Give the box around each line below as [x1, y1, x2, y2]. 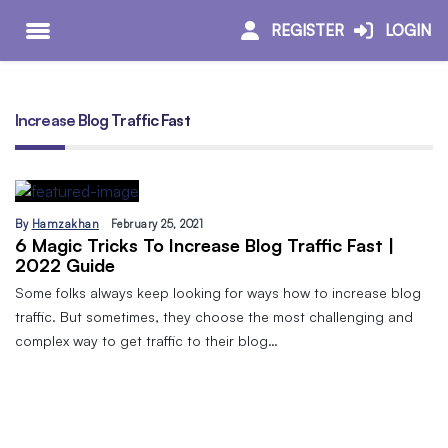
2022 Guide [15, 254, 115, 277]
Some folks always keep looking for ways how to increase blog [15, 284, 421, 302]
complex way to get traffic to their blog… [15, 332, 278, 350]
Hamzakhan [31, 217, 99, 232]
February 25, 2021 [110, 217, 203, 232]
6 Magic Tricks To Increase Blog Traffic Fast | [15, 234, 394, 257]
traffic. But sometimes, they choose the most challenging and [15, 308, 413, 326]
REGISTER [270, 20, 344, 40]
